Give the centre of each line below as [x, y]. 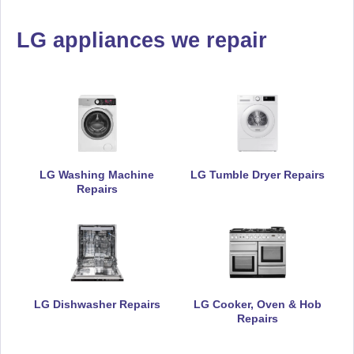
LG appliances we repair [142, 40]
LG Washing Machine [97, 174]
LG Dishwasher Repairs [97, 304]
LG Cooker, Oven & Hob [257, 304]
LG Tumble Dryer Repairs [257, 174]
